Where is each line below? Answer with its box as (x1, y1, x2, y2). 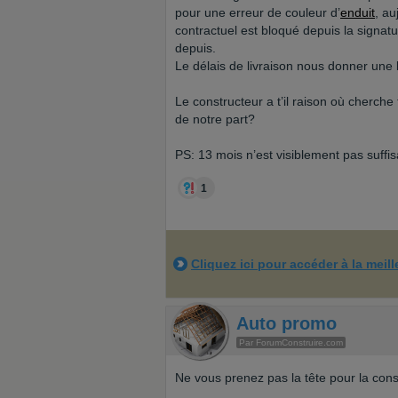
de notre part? (175, 112, 259, 126)
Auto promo (236, 314, 337, 333)
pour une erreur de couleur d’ (175, 5, 340, 20)
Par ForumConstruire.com (239, 338, 343, 347)
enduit (340, 5, 375, 20)
